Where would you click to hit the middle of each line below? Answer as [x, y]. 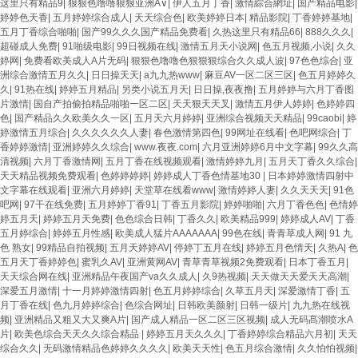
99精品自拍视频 [70, 248]
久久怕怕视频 [326, 348]
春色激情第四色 [187, 133]
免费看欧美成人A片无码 [75, 61]
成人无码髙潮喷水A [312, 320]
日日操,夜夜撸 [223, 89]
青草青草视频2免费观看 [233, 262]
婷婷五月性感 [82, 233]
